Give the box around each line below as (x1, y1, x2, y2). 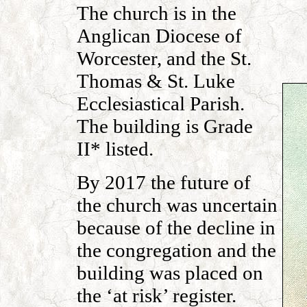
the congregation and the (76, 239, 276, 261)
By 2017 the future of (76, 171, 251, 193)
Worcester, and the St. (76, 47, 251, 69)
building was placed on (76, 262, 263, 284)
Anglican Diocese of (76, 25, 242, 47)
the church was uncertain (76, 194, 278, 216)
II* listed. (76, 138, 153, 160)
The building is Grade (76, 115, 253, 137)
